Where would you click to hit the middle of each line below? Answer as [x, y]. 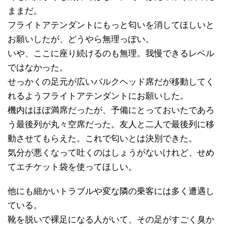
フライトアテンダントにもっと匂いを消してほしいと [111, 25]
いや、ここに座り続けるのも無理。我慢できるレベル [111, 53]
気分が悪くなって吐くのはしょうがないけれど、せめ [111, 153]
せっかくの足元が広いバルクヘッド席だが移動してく [111, 82]
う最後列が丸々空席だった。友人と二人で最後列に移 [111, 124]
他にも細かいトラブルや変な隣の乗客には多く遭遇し [111, 191]
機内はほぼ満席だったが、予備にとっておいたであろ [111, 110]
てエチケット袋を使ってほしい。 [72, 167]
